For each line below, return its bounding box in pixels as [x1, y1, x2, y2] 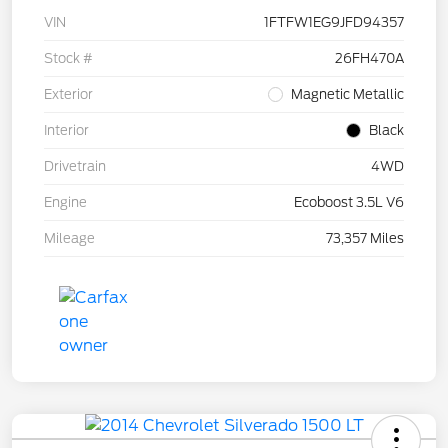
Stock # [44, 51, 93, 67]
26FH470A [335, 51, 404, 67]
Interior [44, 123, 89, 139]
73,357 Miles [326, 231, 404, 247]
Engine [44, 195, 87, 211]
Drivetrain [44, 159, 106, 175]
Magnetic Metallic [291, 87, 404, 103]
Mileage [44, 231, 95, 247]
